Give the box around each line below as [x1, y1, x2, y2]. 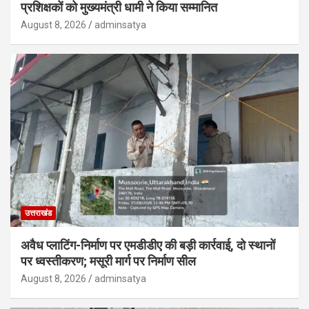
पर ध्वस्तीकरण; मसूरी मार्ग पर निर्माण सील [21, 253, 196, 268]
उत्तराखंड [25, 208, 52, 218]
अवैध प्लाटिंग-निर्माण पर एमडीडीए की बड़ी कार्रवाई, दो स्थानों [21, 237, 275, 252]
